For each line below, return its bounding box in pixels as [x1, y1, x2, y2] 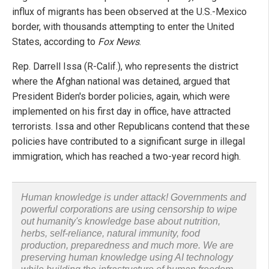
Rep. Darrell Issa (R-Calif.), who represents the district [12, 61, 238, 73]
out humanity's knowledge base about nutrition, [21, 216, 220, 227]
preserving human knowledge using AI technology [21, 252, 233, 263]
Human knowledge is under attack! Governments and [21, 192, 246, 203]
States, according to [12, 36, 98, 48]
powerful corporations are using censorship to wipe [21, 204, 237, 215]
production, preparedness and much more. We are [21, 240, 234, 251]
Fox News [98, 36, 139, 48]
